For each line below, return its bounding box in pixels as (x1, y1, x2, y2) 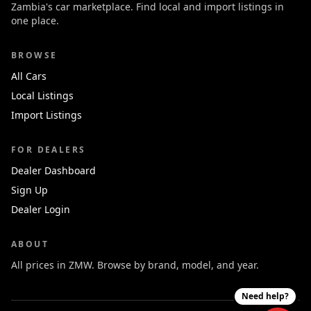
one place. (11, 14, 59, 27)
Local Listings (11, 89, 74, 102)
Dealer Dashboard (11, 164, 96, 177)
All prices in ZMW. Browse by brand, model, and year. (11, 258, 259, 271)
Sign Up (11, 183, 48, 196)
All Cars (11, 69, 47, 83)
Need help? (242, 290, 289, 302)
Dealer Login (11, 203, 70, 216)
